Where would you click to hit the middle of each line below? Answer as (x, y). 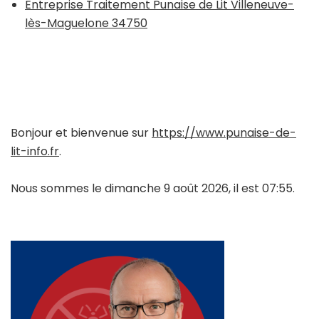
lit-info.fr (35, 151)
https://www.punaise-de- (224, 132)
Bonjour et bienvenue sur (81, 132)
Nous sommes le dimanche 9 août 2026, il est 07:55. (153, 188)
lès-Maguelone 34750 (86, 23)
